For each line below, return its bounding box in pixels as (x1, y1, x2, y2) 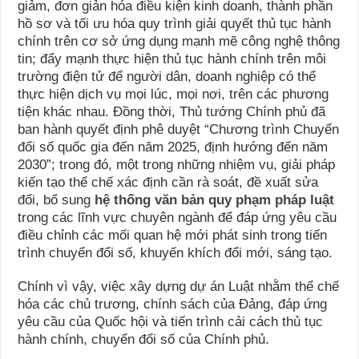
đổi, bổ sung (18, 192, 95, 208)
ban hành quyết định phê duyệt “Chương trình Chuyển (18, 121, 340, 137)
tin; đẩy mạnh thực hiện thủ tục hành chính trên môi (18, 50, 327, 67)
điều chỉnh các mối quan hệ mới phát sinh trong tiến (18, 227, 328, 243)
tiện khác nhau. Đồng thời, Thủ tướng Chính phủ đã (18, 103, 326, 119)
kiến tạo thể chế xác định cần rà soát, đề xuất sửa (18, 174, 319, 190)
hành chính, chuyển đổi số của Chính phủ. (18, 331, 270, 347)
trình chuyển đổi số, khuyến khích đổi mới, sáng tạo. (18, 244, 333, 260)
